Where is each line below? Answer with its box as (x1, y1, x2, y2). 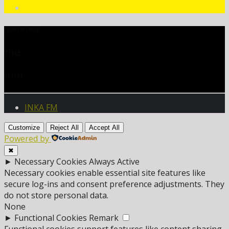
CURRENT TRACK (4, 26, 40, 35)
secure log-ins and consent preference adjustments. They (4, 178, 224, 190)
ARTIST (4, 71, 24, 82)
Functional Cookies (14, 212, 87, 224)
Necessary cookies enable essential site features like (4, 167, 205, 179)
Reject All (50, 124, 79, 132)
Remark (89, 212, 119, 224)
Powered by (4, 133, 49, 145)
